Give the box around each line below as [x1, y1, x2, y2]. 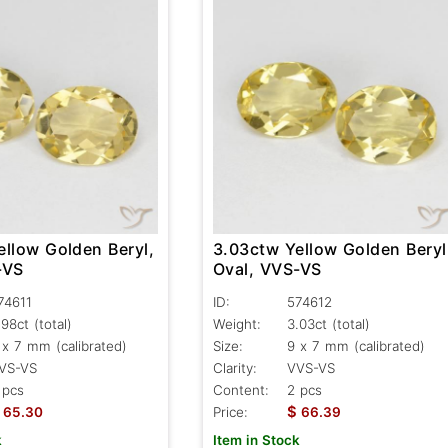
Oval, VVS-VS [212, 258, 323, 279]
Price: [212, 403, 248, 420]
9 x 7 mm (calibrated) [286, 337, 425, 354]
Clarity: [212, 359, 257, 376]
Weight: [212, 315, 261, 332]
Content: [212, 381, 269, 398]
